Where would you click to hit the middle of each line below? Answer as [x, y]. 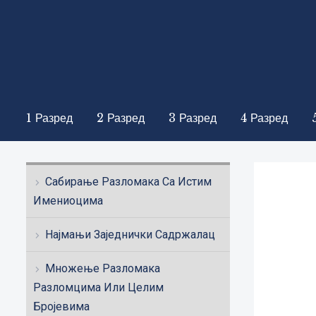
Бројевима [61, 306]
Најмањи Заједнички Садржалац [130, 235]
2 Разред [121, 118]
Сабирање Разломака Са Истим [128, 182]
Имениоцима [68, 201]
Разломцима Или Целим [98, 287]
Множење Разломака [103, 268]
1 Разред [49, 118]
